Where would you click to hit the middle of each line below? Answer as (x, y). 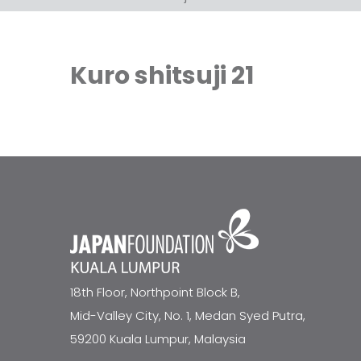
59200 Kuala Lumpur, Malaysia (158, 339)
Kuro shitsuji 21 (162, 76)
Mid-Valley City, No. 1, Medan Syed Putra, (188, 315)
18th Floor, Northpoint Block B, (155, 292)
